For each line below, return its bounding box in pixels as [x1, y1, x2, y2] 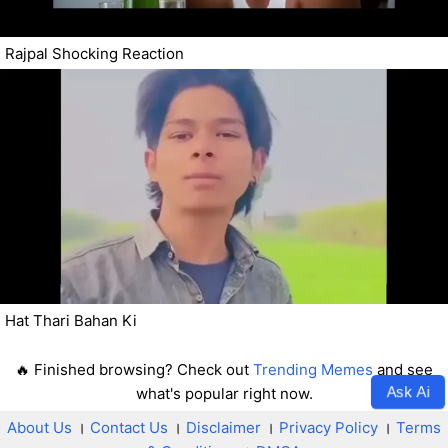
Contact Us [90, 418, 168, 438]
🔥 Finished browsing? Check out [15, 360, 253, 380]
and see [373, 360, 433, 380]
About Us [7, 418, 72, 438]
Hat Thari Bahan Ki [5, 311, 137, 331]
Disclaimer [186, 418, 261, 438]
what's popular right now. [135, 384, 313, 404]
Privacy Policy [279, 418, 378, 438]
